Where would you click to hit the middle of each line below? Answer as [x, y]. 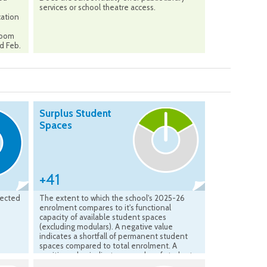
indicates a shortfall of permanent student [114, 236]
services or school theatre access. [97, 7]
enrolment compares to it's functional [105, 208]
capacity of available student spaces [103, 217]
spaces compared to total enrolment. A [108, 246]
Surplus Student [75, 114]
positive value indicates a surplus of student [116, 255]
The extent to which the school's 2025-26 [112, 198]
